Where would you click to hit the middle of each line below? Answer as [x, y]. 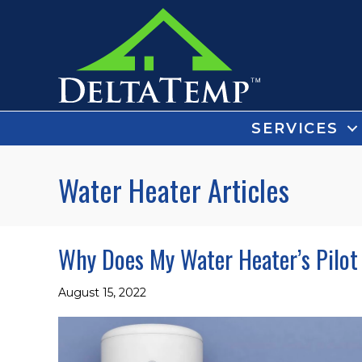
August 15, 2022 [102, 292]
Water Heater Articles [174, 189]
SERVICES [295, 128]
